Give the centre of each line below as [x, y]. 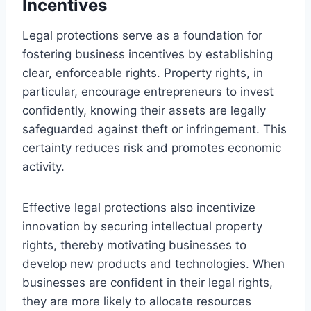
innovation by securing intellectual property [142, 226]
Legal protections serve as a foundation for [142, 35]
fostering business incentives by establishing [148, 54]
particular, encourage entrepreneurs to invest [148, 91]
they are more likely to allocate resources [137, 301]
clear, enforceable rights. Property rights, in [143, 73]
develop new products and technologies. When [153, 263]
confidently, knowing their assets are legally [144, 110]
